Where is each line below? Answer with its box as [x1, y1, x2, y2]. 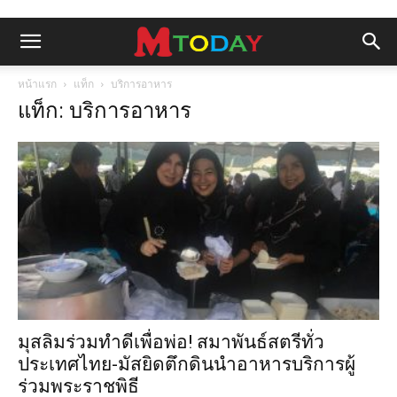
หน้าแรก [18, 76, 57, 91]
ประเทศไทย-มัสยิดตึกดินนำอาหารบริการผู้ [18, 354, 355, 376]
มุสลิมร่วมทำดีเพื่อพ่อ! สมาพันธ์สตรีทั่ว [18, 331, 324, 354]
